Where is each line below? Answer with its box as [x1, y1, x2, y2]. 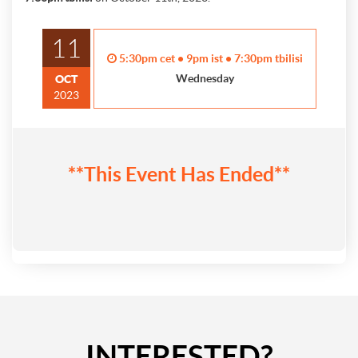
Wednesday [175, 72, 234, 85]
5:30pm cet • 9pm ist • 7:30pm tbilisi [118, 52, 303, 65]
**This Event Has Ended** [68, 163, 290, 185]
